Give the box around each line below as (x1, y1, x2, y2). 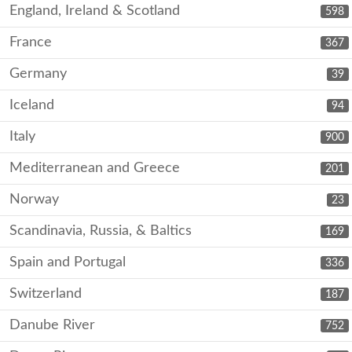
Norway (9, 192, 59, 207)
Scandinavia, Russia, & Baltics (9, 224, 192, 239)
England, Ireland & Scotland (9, 4, 180, 19)
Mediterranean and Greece (9, 161, 180, 176)
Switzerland (9, 287, 82, 302)
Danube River (9, 318, 95, 333)
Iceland (9, 98, 54, 113)
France (9, 35, 52, 50)
